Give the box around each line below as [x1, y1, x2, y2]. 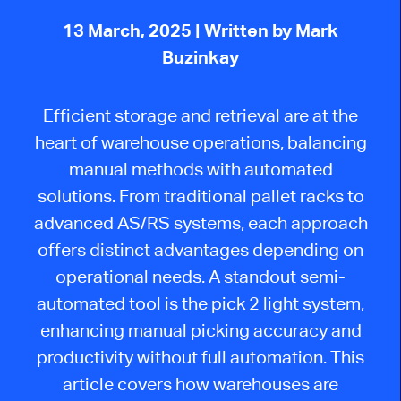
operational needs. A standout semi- [55, 265, 346, 286]
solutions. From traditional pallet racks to [37, 184, 364, 206]
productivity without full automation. [37, 346, 330, 367]
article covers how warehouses [63, 372, 313, 394]
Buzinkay [162, 47, 239, 68]
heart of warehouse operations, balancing [34, 131, 367, 152]
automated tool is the [37, 292, 211, 313]
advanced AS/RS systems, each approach [33, 211, 368, 233]
